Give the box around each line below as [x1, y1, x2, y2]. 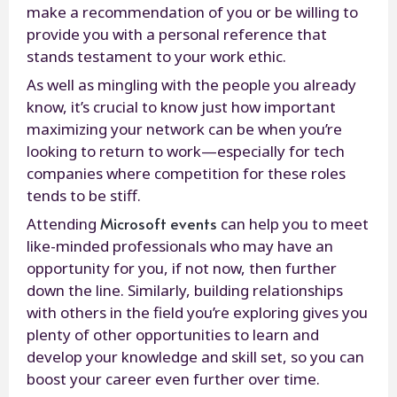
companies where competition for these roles [27, 162, 346, 183]
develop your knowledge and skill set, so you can [27, 346, 364, 367]
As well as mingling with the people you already [27, 74, 356, 95]
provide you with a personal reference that [27, 23, 327, 44]
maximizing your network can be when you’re [27, 118, 342, 139]
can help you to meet [217, 213, 369, 234]
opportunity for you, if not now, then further [27, 257, 337, 278]
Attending [27, 213, 100, 234]
